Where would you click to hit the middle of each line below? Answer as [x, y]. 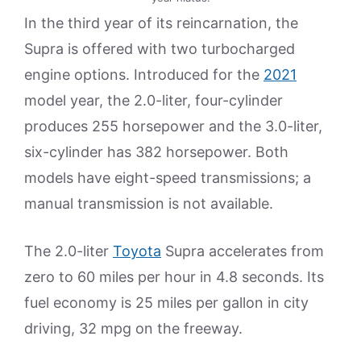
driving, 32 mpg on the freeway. [133, 329]
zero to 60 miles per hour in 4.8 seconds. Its [174, 277]
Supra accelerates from [243, 251]
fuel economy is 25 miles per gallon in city [166, 303]
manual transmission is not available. [149, 204]
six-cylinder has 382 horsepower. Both [156, 152]
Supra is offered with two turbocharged [160, 49]
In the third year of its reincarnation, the [161, 23]
